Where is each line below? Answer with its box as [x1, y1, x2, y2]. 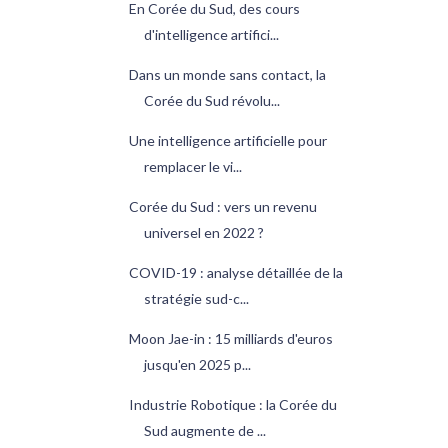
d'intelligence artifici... [143, 26, 279, 44]
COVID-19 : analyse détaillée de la [128, 264, 343, 282]
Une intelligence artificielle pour [128, 132, 327, 150]
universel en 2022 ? [143, 224, 264, 242]
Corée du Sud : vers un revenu [128, 198, 317, 216]
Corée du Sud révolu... [143, 92, 280, 110]
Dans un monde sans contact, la [128, 66, 326, 84]
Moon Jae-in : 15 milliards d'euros [128, 330, 333, 348]
